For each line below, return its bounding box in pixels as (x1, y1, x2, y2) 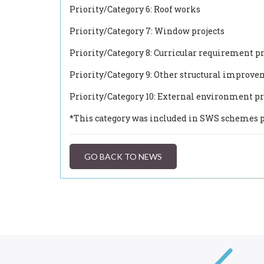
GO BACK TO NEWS (84, 151, 162, 161)
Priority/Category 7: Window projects (70, 25, 225, 37)
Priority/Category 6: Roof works (70, 4, 200, 15)
